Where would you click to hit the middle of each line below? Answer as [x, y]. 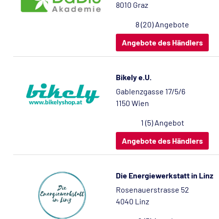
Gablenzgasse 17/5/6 [151, 91]
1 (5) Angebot [162, 122]
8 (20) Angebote [162, 24]
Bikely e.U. [134, 77]
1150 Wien [132, 103]
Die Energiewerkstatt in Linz [164, 175]
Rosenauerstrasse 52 [153, 189]
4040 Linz [132, 201]
